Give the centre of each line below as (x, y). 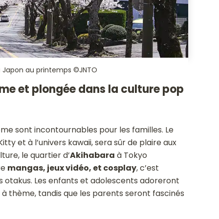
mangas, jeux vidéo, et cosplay (72, 168)
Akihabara (92, 155)
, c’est (147, 168)
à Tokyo (131, 155)
